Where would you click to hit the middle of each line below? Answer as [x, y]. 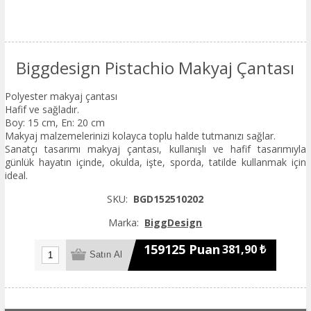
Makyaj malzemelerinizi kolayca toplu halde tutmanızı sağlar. [140, 135]
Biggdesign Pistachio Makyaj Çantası [155, 67]
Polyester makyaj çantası [61, 96]
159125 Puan [182, 250]
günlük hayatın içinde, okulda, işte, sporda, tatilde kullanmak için [155, 162]
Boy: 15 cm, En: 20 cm [54, 122]
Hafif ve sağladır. [42, 109]
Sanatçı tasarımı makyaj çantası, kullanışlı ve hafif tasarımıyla [155, 149]
